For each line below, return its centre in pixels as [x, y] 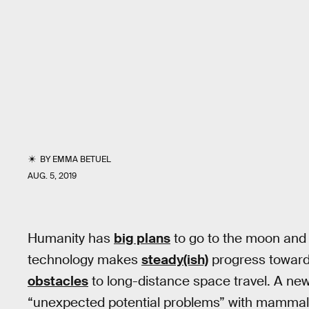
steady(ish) [175, 260]
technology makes [84, 260]
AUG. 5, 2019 [52, 176]
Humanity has [71, 238]
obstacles [58, 281]
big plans [142, 238]
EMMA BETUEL [82, 159]
